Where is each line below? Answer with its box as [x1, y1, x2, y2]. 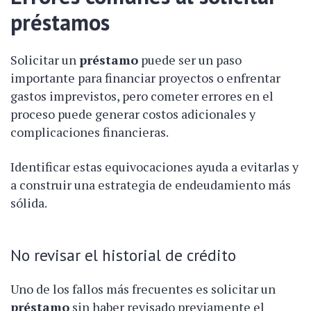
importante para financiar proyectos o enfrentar [10, 69, 280, 86]
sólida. [10, 194, 47, 211]
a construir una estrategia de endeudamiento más [10, 176, 291, 193]
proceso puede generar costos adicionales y [10, 105, 255, 122]
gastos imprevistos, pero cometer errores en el [10, 87, 274, 104]
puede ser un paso [138, 51, 242, 68]
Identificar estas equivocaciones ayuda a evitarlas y [10, 158, 299, 175]
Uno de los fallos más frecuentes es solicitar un [10, 280, 276, 297]
